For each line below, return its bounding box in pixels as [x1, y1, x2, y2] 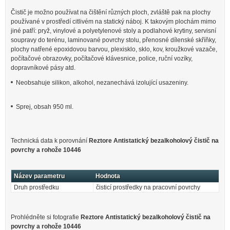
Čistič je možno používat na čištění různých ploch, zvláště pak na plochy [11, 8, 210, 16]
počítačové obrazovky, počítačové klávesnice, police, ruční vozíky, [11, 54, 193, 62]
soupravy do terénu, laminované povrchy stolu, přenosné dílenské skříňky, [11, 36, 216, 44]
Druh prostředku [14, 184, 59, 191]
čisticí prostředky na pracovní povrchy [96, 184, 200, 191]
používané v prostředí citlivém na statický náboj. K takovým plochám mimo [11, 17, 216, 25]
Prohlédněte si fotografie [11, 213, 81, 221]
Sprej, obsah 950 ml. [16, 103, 73, 111]
